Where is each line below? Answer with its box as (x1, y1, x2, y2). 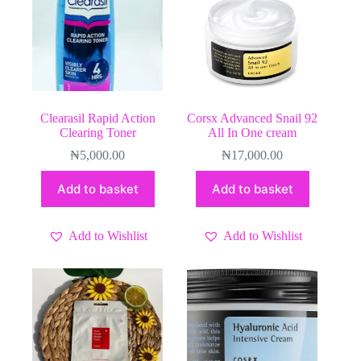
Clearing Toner (59, 125, 136, 139)
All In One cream (208, 125, 297, 139)
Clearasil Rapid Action (39, 110, 156, 125)
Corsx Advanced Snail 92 (187, 110, 318, 125)
